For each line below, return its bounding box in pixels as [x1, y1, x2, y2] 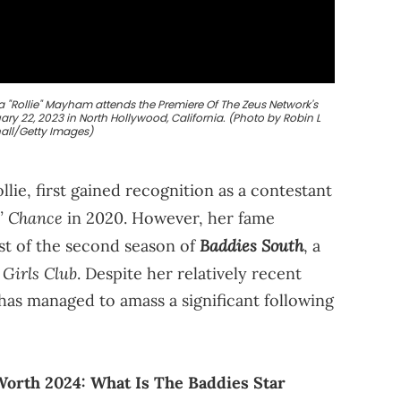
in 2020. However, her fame [63, 207, 275, 228]
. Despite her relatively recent [77, 262, 302, 284]
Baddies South [200, 234, 303, 256]
